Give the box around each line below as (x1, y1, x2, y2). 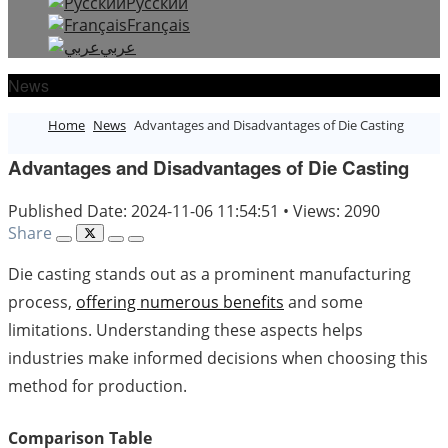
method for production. (8, 374, 187, 397)
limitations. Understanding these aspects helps (8, 318, 363, 341)
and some (284, 290, 363, 313)
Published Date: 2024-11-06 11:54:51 (8, 199, 283, 222)
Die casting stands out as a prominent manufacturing (8, 262, 411, 285)
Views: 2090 (293, 199, 380, 222)
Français (127, 14, 190, 37)
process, (8, 290, 76, 313)
